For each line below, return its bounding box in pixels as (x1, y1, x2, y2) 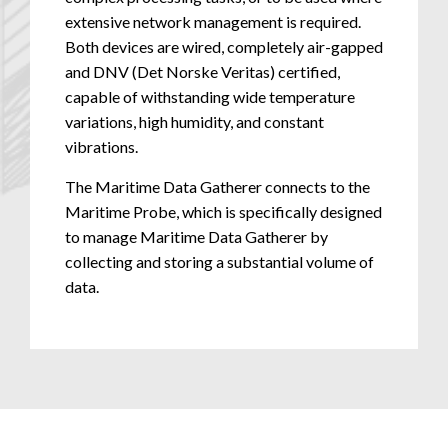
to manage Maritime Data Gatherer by (65, 226, 328, 246)
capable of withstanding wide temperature (65, 87, 355, 107)
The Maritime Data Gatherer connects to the (65, 176, 370, 196)
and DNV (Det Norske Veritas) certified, (65, 62, 340, 82)
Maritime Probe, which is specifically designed (65, 201, 382, 221)
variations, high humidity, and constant (65, 112, 324, 132)
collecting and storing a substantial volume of (65, 251, 374, 271)
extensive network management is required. (65, 12, 361, 32)
